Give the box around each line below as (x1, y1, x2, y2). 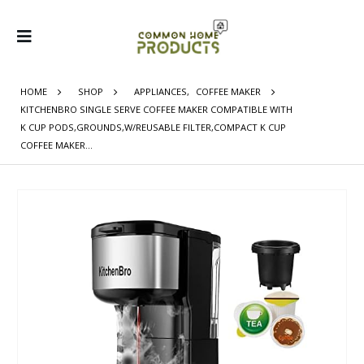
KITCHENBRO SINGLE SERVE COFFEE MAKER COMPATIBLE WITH (20, 103, 292, 115)
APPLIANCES (134, 85, 187, 97)
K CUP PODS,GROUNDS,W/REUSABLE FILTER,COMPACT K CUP (20, 121, 286, 133)
